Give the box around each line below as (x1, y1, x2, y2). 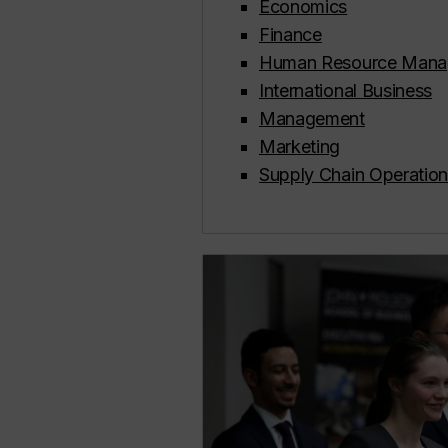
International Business (259, 80, 433, 102)
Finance (259, 24, 322, 46)
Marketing (259, 136, 341, 158)
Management (259, 108, 365, 130)
